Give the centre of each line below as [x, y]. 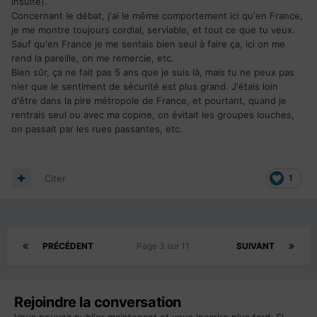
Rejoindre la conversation [98, 302]
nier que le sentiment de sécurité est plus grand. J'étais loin [145, 87]
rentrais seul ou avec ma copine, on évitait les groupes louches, [153, 115]
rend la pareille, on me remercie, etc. [93, 58]
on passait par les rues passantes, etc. [97, 129]
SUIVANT [255, 246]
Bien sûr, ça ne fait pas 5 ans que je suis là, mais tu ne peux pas [153, 73]
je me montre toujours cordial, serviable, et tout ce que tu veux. [153, 30]
